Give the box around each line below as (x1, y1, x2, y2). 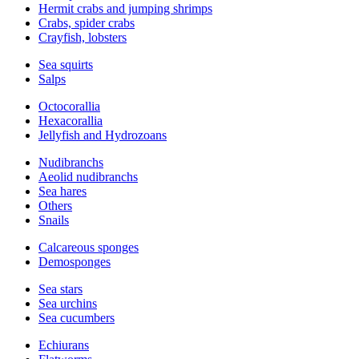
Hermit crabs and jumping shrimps (38, 2, 212, 15)
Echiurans (38, 338, 89, 352)
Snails (38, 213, 69, 227)
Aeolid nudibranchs (38, 170, 138, 184)
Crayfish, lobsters (38, 30, 127, 44)
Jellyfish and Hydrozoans (38, 128, 167, 142)
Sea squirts (38, 58, 93, 71)
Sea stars (38, 282, 83, 296)
